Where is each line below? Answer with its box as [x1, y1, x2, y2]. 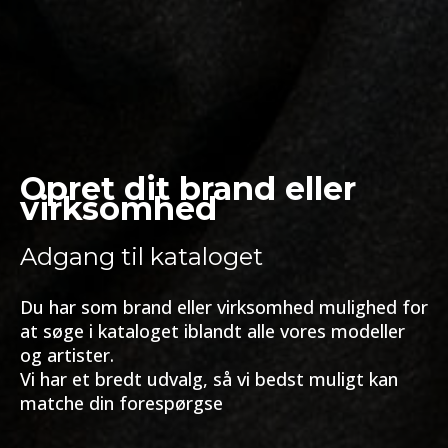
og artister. [20, 343, 114, 367]
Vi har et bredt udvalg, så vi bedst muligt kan [20, 367, 398, 391]
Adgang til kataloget [20, 242, 263, 271]
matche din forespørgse [20, 391, 223, 415]
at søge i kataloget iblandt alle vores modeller [20, 319, 405, 343]
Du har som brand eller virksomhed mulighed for [20, 295, 428, 319]
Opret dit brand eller [20, 169, 356, 208]
